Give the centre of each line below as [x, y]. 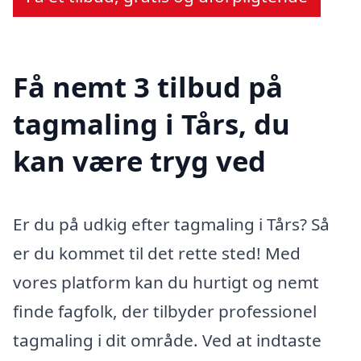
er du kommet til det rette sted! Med [157, 253]
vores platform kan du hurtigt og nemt [166, 282]
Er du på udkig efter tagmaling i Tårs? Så [171, 224]
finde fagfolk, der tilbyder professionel [165, 311]
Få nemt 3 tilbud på [148, 87]
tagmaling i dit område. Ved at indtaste [167, 340]
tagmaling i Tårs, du [151, 124]
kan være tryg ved [139, 161]
